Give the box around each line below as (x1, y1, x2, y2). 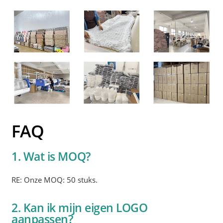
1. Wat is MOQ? (11, 148, 91, 165)
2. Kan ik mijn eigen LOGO (11, 199, 148, 216)
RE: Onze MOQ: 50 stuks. (11, 175, 98, 186)
